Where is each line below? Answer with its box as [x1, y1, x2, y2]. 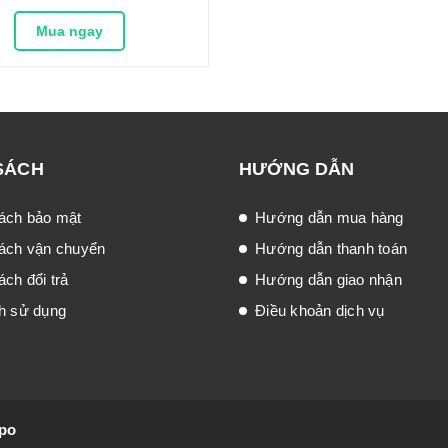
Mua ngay [35, 23, 103, 40]
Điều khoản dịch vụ [255, 302, 385, 320]
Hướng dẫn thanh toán [255, 240, 407, 258]
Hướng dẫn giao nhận [255, 271, 402, 289]
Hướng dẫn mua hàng [255, 209, 404, 227]
